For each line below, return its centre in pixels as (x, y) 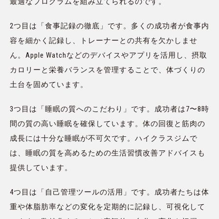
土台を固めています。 (49, 85)
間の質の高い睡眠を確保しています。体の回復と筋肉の (108, 124)
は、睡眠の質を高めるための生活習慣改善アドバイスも (108, 153)
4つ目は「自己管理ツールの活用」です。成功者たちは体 (109, 192)
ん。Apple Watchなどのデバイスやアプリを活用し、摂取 (109, 55)
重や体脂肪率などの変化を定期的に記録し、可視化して (108, 207)
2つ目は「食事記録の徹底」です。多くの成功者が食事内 (109, 26)
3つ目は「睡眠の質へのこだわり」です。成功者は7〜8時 (109, 109)
